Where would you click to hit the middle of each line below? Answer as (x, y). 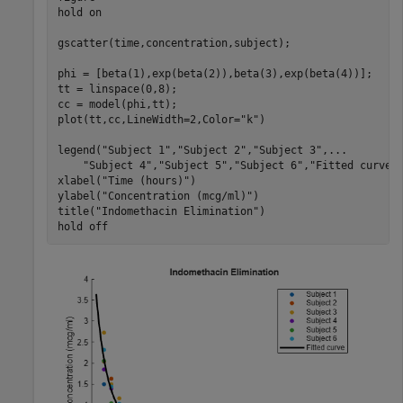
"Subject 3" (287, 150)
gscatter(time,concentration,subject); (174, 43)
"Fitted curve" (353, 165)
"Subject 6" (268, 165)
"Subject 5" (193, 165)
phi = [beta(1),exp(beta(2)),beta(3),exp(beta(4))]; (215, 73)
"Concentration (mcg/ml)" (177, 196)
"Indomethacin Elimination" (177, 211)
